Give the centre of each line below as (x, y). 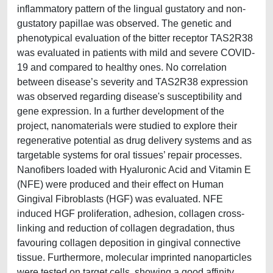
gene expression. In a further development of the (121, 111)
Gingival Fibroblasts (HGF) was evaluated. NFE (120, 199)
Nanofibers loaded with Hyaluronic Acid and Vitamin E (134, 170)
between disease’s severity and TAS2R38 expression (133, 82)
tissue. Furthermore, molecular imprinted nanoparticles (134, 257)
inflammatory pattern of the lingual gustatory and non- (131, 9)
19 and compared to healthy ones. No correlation (122, 67)
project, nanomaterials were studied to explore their (127, 126)
